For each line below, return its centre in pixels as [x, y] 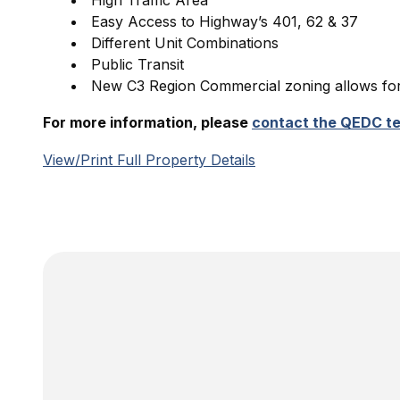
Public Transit [137, 64]
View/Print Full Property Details [149, 160]
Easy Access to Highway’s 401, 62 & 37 [225, 21]
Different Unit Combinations [185, 43]
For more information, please [147, 122]
